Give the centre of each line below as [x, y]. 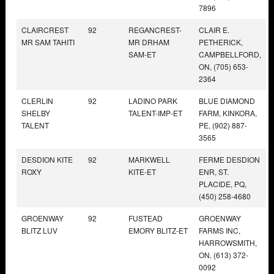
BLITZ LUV [39, 230]
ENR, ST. [214, 171]
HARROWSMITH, [228, 242]
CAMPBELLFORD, [230, 54]
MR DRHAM [149, 42]
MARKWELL [149, 159]
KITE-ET [142, 171]
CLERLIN [37, 100]
